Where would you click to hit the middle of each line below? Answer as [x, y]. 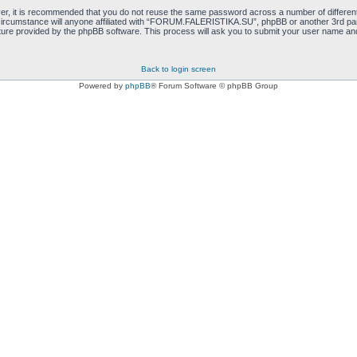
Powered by [102, 86]
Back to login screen [178, 69]
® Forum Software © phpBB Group [214, 86]
